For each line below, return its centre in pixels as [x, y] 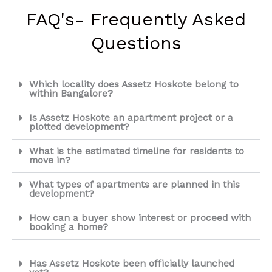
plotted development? [79, 127]
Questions [136, 42]
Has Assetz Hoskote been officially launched [131, 263]
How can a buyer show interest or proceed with [140, 218]
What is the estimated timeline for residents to [136, 151]
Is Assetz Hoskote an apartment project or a [131, 117]
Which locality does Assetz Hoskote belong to [134, 84]
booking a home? [68, 227]
